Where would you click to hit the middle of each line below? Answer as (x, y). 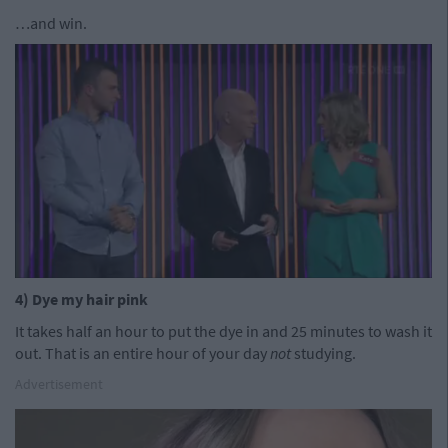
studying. (325, 353)
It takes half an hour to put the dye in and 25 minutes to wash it (223, 331)
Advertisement (59, 384)
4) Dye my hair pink (83, 299)
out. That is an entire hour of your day (142, 353)
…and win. (51, 23)
